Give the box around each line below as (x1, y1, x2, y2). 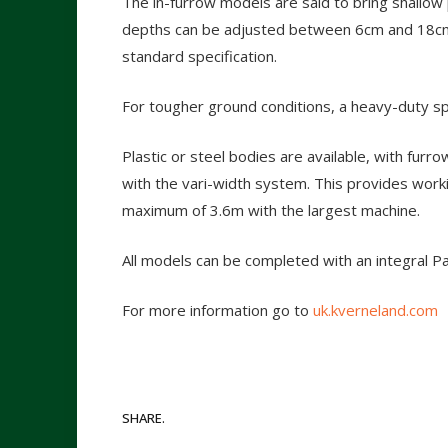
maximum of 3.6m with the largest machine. (122, 200, 420, 221)
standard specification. (122, 46, 277, 67)
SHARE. (122, 409, 165, 428)
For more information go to (122, 300, 313, 321)
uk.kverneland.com (313, 300, 438, 321)
